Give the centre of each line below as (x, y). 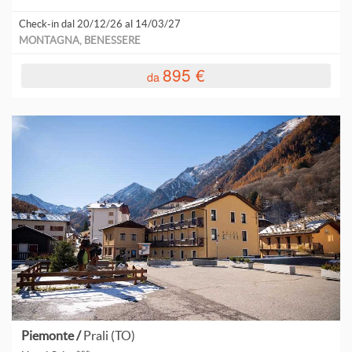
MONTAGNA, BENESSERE (80, 40)
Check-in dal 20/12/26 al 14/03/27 (100, 24)
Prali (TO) (110, 336)
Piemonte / (53, 336)
